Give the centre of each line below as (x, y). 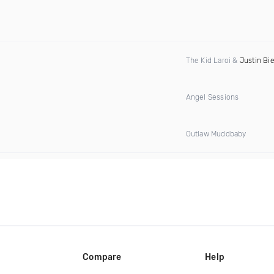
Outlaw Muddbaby (216, 134)
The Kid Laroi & (213, 61)
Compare (102, 257)
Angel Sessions (212, 97)
